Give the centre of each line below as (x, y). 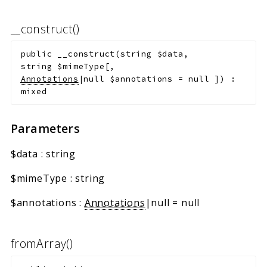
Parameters (45, 129)
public (36, 54)
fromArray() (42, 244)
